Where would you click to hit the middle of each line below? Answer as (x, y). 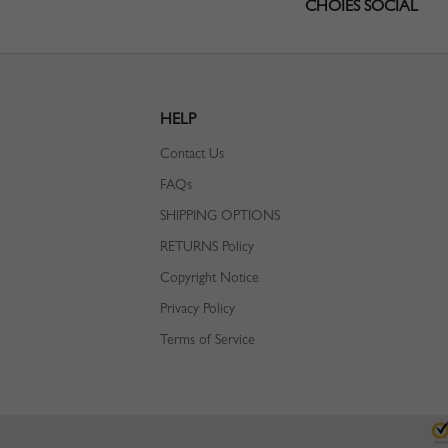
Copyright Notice (209, 279)
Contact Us (192, 155)
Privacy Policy (197, 310)
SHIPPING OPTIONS (220, 217)
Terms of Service (207, 341)
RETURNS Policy (207, 248)
